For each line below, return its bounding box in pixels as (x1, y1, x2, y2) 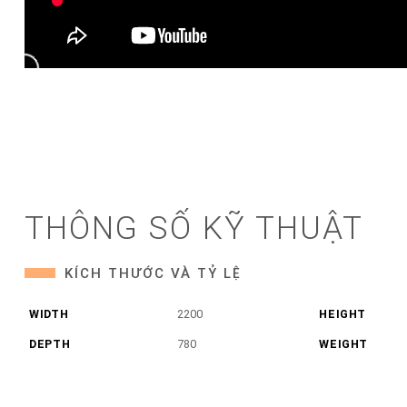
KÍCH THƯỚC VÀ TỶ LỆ (65, 264, 242, 282)
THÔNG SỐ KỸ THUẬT (25, 210, 363, 247)
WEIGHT (319, 336, 369, 351)
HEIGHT (319, 306, 367, 321)
